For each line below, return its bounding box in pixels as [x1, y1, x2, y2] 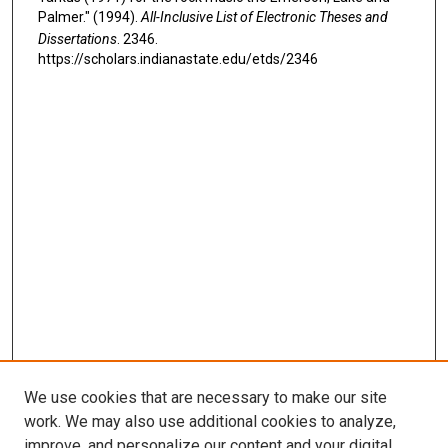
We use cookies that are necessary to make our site [24, 388, 387, 407]
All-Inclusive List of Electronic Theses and [140, 9, 388, 26]
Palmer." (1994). [37, 9, 141, 26]
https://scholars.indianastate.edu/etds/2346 [37, 51, 318, 68]
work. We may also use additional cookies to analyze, [24, 412, 396, 431]
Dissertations [37, 31, 117, 48]
